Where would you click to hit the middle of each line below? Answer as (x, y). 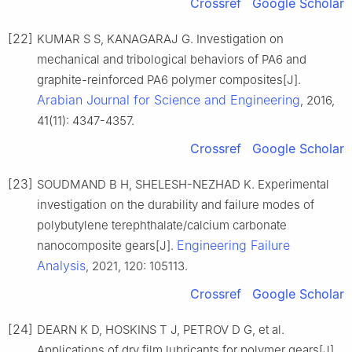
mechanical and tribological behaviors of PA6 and (172, 59)
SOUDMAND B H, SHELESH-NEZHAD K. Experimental (183, 184)
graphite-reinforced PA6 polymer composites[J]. (169, 79)
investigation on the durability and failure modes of (176, 204)
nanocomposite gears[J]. (107, 245)
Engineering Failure (233, 245)
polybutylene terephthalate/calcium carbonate (162, 225)
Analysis (61, 265)
